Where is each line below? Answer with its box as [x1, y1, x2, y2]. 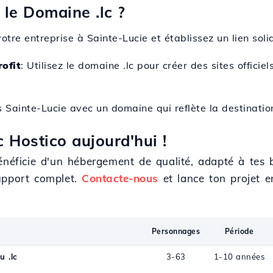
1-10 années [213, 252, 265, 261]
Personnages [151, 227, 200, 236]
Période [224, 227, 254, 236]
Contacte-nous [82, 172, 158, 185]
